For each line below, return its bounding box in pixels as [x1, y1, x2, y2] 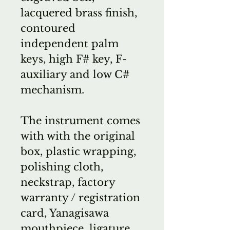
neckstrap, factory [21, 176, 115, 188]
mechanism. [21, 84, 84, 96]
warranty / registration [21, 191, 140, 204]
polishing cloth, [21, 161, 103, 173]
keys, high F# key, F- [21, 53, 127, 65]
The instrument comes [21, 114, 140, 127]
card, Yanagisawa [21, 207, 109, 219]
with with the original [21, 130, 135, 142]
